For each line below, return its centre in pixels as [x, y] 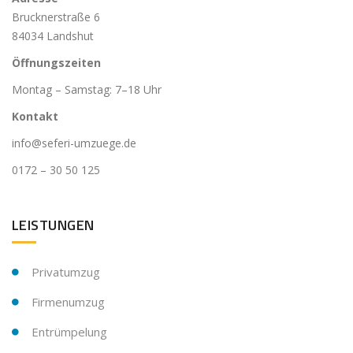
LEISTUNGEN [53, 225]
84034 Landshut [53, 36]
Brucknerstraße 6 [56, 17]
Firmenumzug [68, 302]
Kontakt [35, 116]
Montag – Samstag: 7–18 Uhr [87, 89]
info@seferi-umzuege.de [74, 143]
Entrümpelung [69, 332]
